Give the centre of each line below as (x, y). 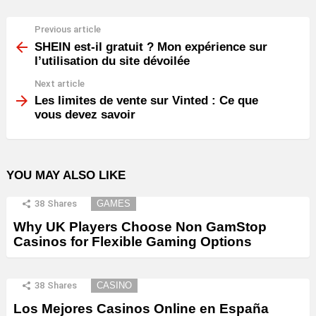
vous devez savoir (85, 115)
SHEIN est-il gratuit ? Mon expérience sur (151, 47)
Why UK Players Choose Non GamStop (140, 227)
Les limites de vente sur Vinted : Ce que (146, 101)
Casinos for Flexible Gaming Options (133, 242)
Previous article (68, 29)
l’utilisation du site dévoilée (112, 61)
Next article (60, 83)
